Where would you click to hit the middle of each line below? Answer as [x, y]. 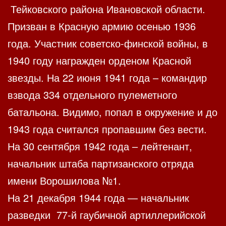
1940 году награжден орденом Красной [99, 61]
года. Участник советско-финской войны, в [108, 43]
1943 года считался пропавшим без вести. [107, 129]
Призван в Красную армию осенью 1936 [102, 26]
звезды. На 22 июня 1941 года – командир [107, 78]
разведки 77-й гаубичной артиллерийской [107, 215]
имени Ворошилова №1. [64, 181]
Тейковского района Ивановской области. [106, 9]
